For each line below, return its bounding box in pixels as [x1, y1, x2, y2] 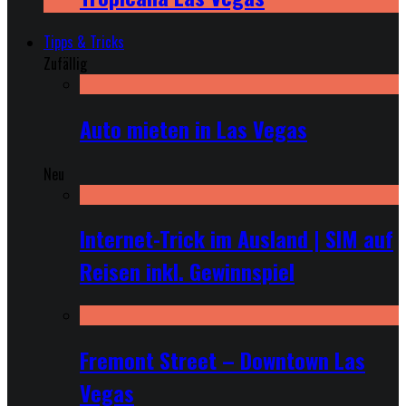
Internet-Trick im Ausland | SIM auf [80, 222, 393, 256]
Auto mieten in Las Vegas [80, 111, 307, 145]
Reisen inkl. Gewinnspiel [80, 255, 295, 288]
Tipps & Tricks [43, 30, 124, 53]
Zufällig [43, 52, 87, 74]
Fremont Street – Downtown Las [80, 343, 365, 377]
